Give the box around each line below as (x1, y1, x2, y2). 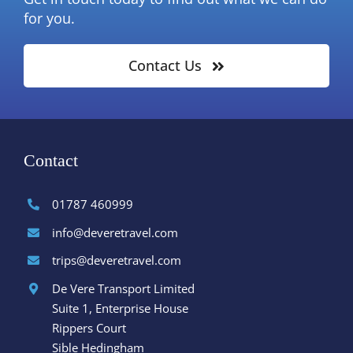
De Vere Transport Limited (51, 280, 195, 296)
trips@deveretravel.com (51, 252, 181, 269)
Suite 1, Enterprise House (51, 299, 188, 316)
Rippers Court (51, 319, 126, 336)
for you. (23, 9, 75, 28)
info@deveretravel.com (51, 224, 178, 240)
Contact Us (128, 56, 203, 76)
